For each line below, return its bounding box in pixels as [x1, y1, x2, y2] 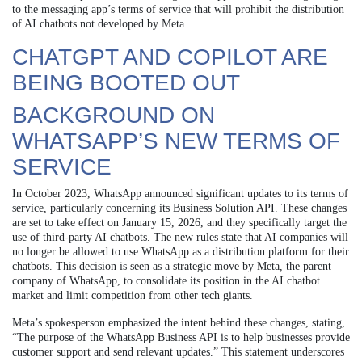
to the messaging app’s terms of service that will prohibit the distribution [12, 2, 344, 15]
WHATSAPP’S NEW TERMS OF [12, 128, 340, 154]
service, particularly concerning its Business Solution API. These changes [12, 201, 347, 214]
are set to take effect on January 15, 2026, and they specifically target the [12, 216, 347, 229]
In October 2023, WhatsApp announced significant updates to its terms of [12, 187, 348, 200]
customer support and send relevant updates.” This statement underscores [12, 345, 344, 358]
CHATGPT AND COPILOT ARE [12, 44, 328, 69]
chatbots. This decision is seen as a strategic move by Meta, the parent [12, 259, 331, 272]
